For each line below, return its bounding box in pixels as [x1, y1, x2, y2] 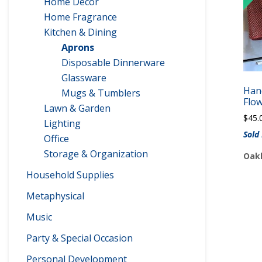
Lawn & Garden [44, 102, 111, 115]
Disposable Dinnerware [61, 56, 165, 69]
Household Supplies [26, 168, 114, 181]
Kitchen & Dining [44, 26, 117, 39]
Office [44, 132, 69, 145]
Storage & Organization [44, 147, 148, 160]
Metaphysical [26, 189, 84, 202]
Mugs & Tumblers [61, 87, 140, 99]
